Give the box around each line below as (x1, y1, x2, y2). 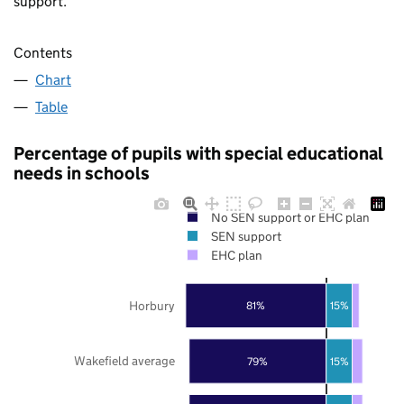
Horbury (129, 297, 175, 314)
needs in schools (14, 161, 150, 184)
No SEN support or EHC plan (210, 208, 370, 225)
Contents (14, 43, 72, 61)
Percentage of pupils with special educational (14, 142, 383, 164)
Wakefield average (74, 352, 175, 369)
